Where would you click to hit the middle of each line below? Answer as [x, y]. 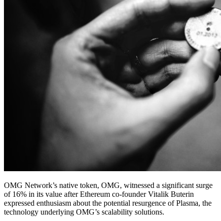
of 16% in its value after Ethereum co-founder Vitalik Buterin [99, 194]
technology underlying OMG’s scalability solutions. [84, 212]
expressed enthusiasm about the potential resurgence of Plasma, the [108, 203]
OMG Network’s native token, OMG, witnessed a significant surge [108, 185]
